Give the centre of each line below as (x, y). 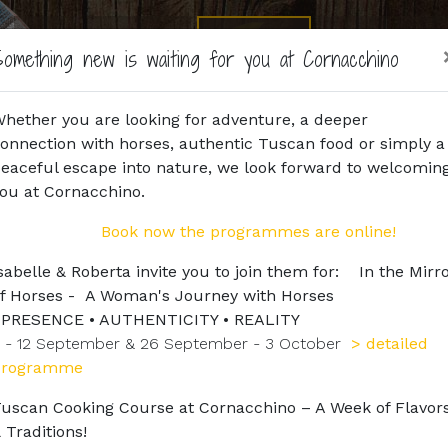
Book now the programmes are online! (248, 231)
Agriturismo (138, 37)
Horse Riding (254, 37)
